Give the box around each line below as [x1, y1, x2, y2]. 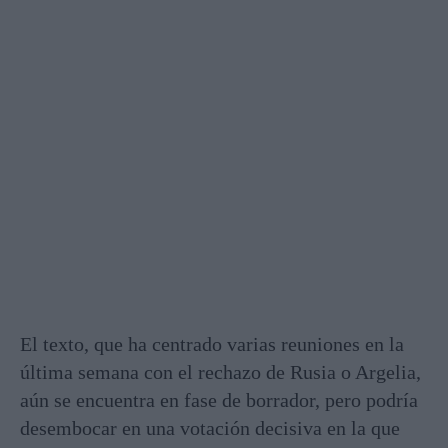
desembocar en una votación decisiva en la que [20, 416, 400, 439]
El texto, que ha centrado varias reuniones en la [20, 332, 404, 355]
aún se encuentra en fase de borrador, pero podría [20, 388, 418, 411]
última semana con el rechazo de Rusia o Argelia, [20, 360, 421, 383]
